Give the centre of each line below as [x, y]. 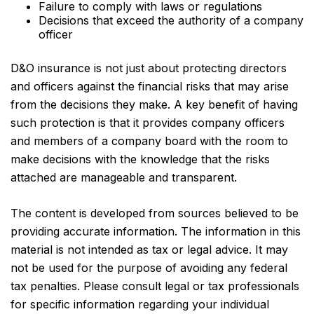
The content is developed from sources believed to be [155, 213]
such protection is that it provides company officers [148, 123]
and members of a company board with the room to [149, 141]
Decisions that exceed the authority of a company [171, 20]
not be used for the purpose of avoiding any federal [149, 268]
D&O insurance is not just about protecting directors [149, 68]
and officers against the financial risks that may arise [150, 86]
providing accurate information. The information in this [156, 231]
